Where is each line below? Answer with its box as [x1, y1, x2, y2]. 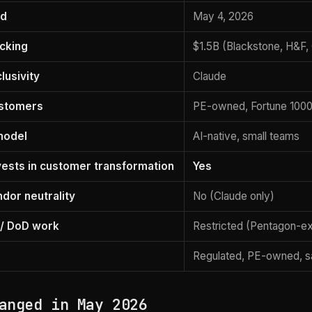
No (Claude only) [193, 189, 275, 203]
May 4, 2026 [193, 10, 254, 24]
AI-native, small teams [193, 130, 300, 143]
